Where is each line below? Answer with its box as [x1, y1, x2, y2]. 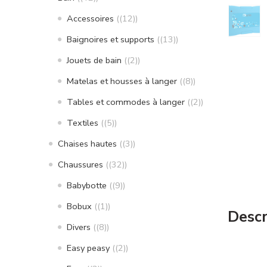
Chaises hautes [58, 137, 117, 150]
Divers [67, 221, 91, 233]
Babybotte [67, 179, 107, 191]
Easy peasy [67, 241, 110, 254]
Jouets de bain [67, 54, 122, 66]
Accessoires [67, 12, 114, 24]
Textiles [67, 116, 98, 129]
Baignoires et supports [67, 33, 154, 45]
